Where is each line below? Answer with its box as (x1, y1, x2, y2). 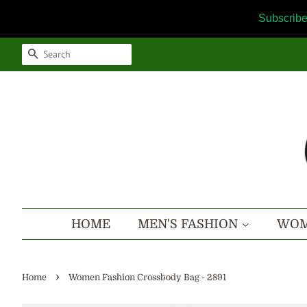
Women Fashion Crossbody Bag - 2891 (69, 273, 226, 282)
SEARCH (38, 49, 85, 61)
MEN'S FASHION (137, 217, 241, 231)
